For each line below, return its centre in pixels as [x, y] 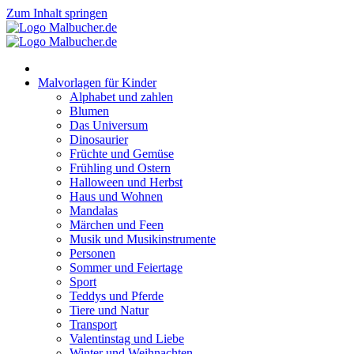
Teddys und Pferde [117, 296]
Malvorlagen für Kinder [97, 83]
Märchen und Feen [117, 225]
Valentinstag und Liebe [127, 339]
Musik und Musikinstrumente [143, 239]
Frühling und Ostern [120, 168]
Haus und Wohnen [116, 196]
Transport [93, 324]
